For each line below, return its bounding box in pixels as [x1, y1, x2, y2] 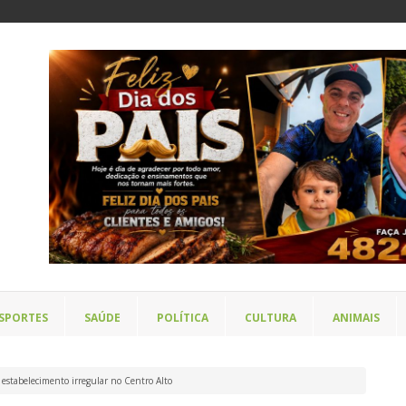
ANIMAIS [333, 310, 380, 326]
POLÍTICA [157, 310, 208, 326]
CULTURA [245, 310, 296, 326]
